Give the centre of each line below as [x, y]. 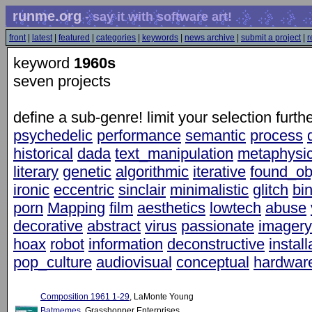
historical [43, 154]
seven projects [62, 81]
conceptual [213, 262]
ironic [31, 190]
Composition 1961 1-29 [85, 297]
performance [139, 135]
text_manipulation [174, 154]
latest [42, 38]
